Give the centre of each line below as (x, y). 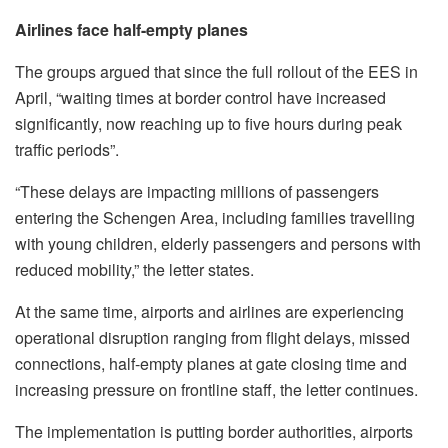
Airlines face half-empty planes (131, 29)
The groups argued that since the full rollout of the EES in (216, 71)
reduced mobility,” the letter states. (134, 269)
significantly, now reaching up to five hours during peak (208, 123)
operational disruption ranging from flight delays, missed (212, 337)
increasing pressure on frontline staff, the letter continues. (218, 389)
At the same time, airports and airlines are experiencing (209, 311)
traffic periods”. (69, 149)
